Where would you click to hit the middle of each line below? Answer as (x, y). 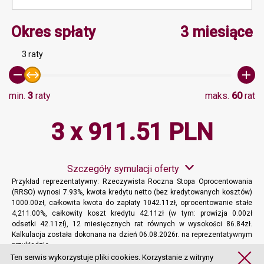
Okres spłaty (53, 32)
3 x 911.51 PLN (132, 132)
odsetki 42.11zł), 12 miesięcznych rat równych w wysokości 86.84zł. (132, 224)
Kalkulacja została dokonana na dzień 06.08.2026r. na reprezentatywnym (132, 235)
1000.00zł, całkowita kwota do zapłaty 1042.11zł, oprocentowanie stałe (132, 203)
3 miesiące (217, 32)
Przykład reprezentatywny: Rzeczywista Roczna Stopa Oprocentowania (132, 181)
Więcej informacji (203, 256)
